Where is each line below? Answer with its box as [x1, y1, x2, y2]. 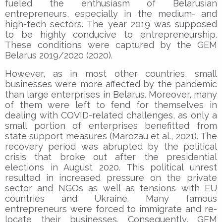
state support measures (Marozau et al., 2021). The [5, 130, 217, 141]
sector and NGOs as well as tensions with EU [5, 182, 217, 193]
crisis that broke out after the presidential [5, 151, 217, 162]
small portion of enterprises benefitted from [5, 120, 217, 131]
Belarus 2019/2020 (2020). [5, 50, 112, 60]
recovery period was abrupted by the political [5, 141, 217, 152]
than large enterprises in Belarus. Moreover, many [5, 89, 217, 100]
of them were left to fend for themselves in [5, 99, 217, 110]
